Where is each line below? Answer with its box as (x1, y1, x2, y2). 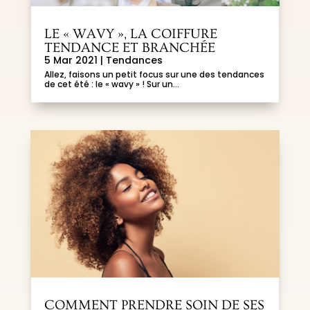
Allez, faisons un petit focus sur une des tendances (44, 68, 264, 80)
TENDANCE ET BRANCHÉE (44, 39, 215, 55)
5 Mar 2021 (44, 53, 98, 67)
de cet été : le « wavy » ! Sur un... (44, 77, 179, 90)
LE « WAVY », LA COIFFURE (44, 26, 217, 42)
